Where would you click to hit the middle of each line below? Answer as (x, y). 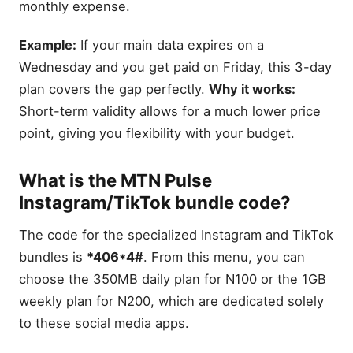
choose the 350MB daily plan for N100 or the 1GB (173, 279)
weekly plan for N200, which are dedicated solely (171, 301)
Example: (48, 45)
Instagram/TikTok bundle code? (155, 202)
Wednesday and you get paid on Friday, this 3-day (175, 67)
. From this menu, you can (224, 256)
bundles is (53, 256)
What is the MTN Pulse (115, 180)
